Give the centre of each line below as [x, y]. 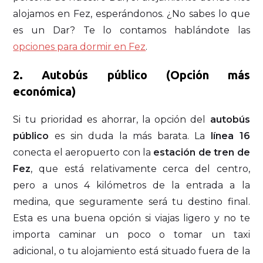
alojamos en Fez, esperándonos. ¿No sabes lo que [131, 14]
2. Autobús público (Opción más [131, 75]
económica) [45, 92]
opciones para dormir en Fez [80, 47]
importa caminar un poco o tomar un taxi [131, 235]
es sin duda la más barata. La [130, 136]
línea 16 [230, 136]
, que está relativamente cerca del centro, [140, 169]
